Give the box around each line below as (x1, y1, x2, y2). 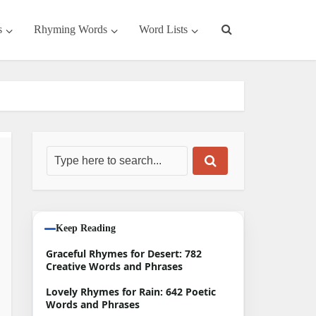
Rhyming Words (34, 23, 107, 35)
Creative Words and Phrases (46, 260, 183, 273)
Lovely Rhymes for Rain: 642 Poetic (46, 285, 216, 298)
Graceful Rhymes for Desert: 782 (46, 247, 202, 260)
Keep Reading (56, 223, 116, 233)
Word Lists (139, 23, 188, 35)
